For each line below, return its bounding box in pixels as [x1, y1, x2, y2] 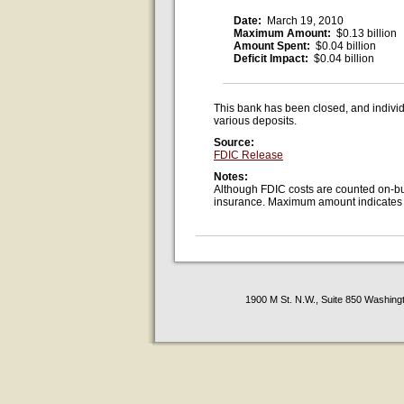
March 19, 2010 [267, 14, 344, 27]
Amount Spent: [234, 40, 313, 52]
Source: [214, 136, 257, 149]
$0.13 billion [334, 27, 397, 40]
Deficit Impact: [234, 52, 311, 65]
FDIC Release [214, 149, 283, 161]
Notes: [214, 170, 251, 183]
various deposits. [214, 115, 297, 127]
